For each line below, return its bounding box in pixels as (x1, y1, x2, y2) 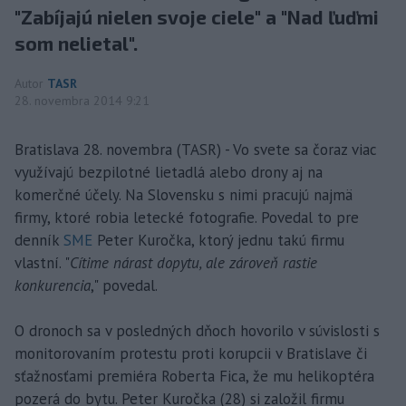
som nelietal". (14, 31, 138, 54)
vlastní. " (14, 252, 70, 273)
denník (14, 229, 63, 250)
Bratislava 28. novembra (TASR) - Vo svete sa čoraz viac (14, 139, 377, 159)
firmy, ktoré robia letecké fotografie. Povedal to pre (14, 207, 359, 227)
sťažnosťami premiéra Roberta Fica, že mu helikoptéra (14, 365, 374, 386)
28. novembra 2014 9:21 (14, 92, 150, 109)
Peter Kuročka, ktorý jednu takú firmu (92, 229, 344, 250)
